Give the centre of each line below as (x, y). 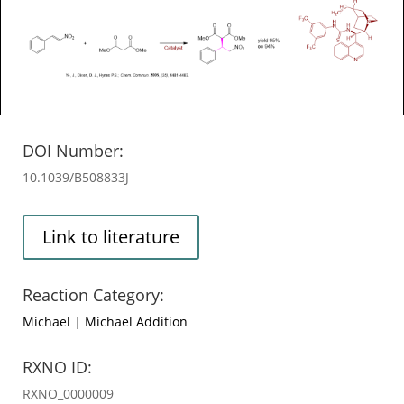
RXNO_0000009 (68, 393)
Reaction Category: (93, 294)
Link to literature (111, 236)
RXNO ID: (57, 367)
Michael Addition (136, 321)
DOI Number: (73, 150)
